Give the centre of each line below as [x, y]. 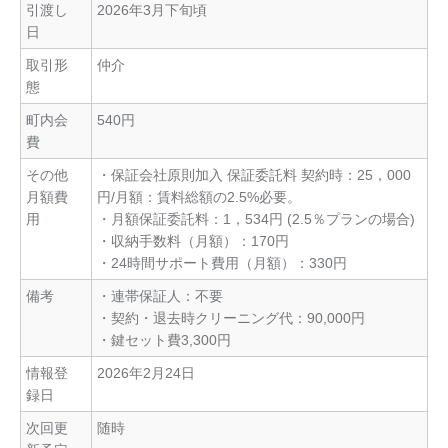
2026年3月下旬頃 [152, 10]
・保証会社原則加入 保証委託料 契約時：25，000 [254, 175]
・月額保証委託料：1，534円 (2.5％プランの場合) [256, 219]
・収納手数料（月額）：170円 [193, 241]
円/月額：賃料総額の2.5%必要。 [199, 197]
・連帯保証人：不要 [160, 296]
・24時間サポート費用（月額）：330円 [222, 263]
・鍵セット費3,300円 [164, 340]
